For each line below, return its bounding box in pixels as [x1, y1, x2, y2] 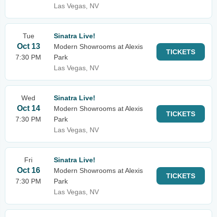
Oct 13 [16, 42, 40, 50]
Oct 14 [16, 104, 40, 112]
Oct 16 [16, 166, 40, 174]
